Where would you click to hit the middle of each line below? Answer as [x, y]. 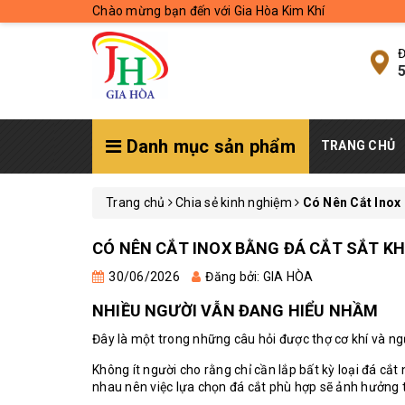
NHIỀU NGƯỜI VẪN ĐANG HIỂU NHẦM [235, 311]
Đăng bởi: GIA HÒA [259, 277]
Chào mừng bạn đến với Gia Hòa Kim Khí [209, 11]
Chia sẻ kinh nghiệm [234, 202]
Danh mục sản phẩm [208, 146]
